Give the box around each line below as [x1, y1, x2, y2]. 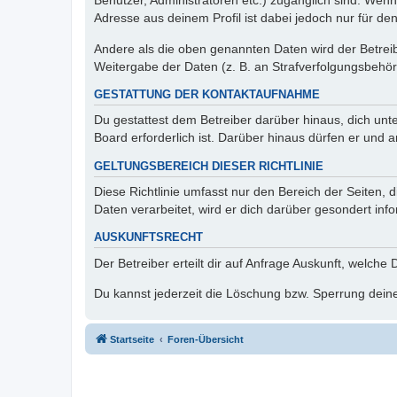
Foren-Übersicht [167, 334, 244, 346]
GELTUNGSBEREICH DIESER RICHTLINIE [94, 160, 323, 173]
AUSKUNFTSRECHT [94, 231, 203, 245]
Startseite [110, 334, 154, 346]
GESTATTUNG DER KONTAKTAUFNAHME [94, 88, 320, 101]
